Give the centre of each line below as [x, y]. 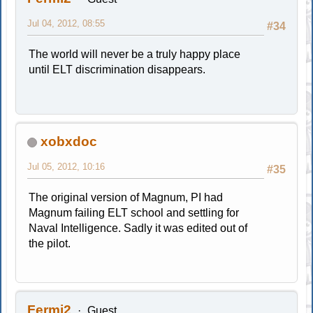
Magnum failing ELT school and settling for [134, 212]
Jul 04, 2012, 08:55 [66, 23]
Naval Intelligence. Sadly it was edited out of [138, 228]
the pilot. [50, 243]
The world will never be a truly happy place [135, 54]
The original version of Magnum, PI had [126, 197]
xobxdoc [69, 141]
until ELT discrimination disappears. [117, 69]
